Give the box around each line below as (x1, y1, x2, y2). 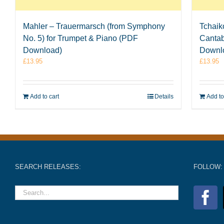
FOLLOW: (193, 163, 222, 171)
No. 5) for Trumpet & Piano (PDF (23, 34, 138, 43)
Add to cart (30, 93, 59, 100)
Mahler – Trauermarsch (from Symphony (23, 22, 165, 31)
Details (154, 93, 174, 100)
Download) (23, 46, 62, 55)
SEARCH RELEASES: (15, 163, 81, 171)
